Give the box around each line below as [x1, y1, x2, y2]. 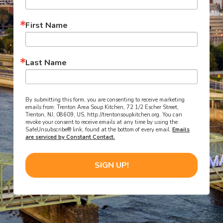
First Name [25, 20, 68, 31]
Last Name [25, 57, 67, 68]
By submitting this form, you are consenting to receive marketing [25, 96, 185, 104]
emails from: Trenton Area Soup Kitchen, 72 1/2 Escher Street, [25, 104, 179, 111]
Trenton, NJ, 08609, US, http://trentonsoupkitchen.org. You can [25, 111, 182, 118]
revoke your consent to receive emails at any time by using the [25, 118, 178, 126]
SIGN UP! [94, 160, 129, 171]
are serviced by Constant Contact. [25, 133, 115, 141]
